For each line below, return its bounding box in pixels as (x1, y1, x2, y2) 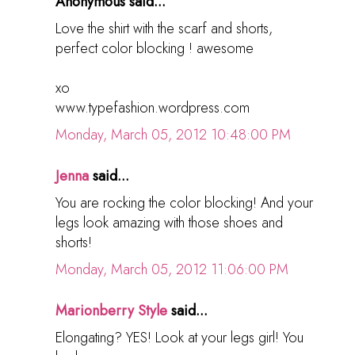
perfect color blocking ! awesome (55, 37, 254, 59)
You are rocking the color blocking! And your (55, 192, 313, 213)
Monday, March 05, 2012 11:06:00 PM (55, 258, 288, 280)
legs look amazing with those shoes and (55, 212, 283, 233)
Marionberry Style (55, 300, 167, 321)
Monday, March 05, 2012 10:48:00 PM (55, 124, 291, 145)
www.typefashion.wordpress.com (55, 97, 250, 118)
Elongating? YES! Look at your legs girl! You (55, 326, 303, 348)
